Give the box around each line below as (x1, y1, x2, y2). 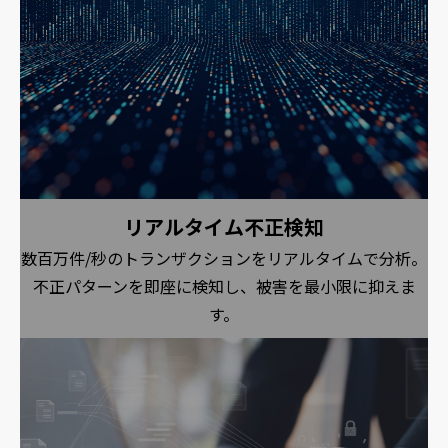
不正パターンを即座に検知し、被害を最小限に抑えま (32, 274, 416, 299)
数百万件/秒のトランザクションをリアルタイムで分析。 (21, 246, 427, 271)
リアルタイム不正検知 (124, 212, 324, 242)
